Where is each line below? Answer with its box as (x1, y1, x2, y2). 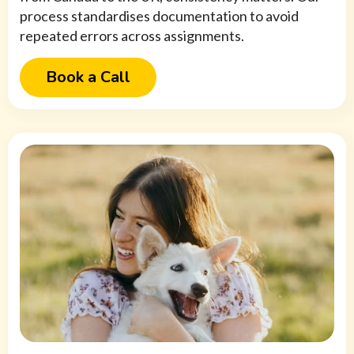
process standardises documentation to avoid (20, 7, 299, 25)
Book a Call (46, 66, 130, 88)
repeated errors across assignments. (20, 27, 244, 45)
